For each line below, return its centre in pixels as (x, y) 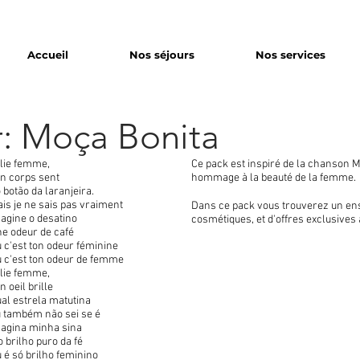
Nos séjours (162, 55)
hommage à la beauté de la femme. (274, 178)
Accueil (47, 55)
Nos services (290, 55)
